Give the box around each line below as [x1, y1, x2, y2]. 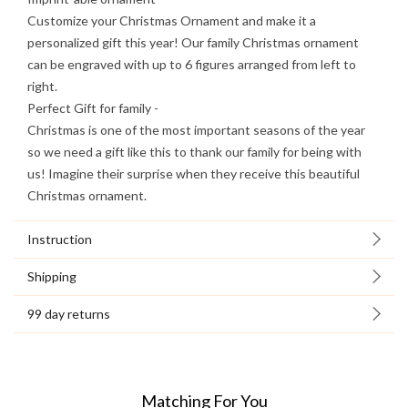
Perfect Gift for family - [27, 100, 158, 117]
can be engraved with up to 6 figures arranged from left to [27, 56, 356, 73]
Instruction [27, 231, 92, 248]
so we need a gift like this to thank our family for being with [27, 144, 362, 160]
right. [27, 78, 57, 95]
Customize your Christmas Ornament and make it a [27, 13, 316, 29]
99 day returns [27, 306, 110, 322]
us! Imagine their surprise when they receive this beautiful [27, 166, 360, 182]
